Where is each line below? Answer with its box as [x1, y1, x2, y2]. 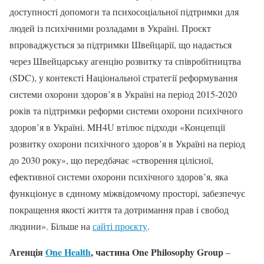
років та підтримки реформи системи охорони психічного [9, 104, 243, 117]
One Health [45, 245, 91, 259]
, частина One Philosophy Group [91, 245, 223, 259]
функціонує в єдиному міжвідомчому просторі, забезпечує [9, 186, 245, 199]
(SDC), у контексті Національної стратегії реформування [9, 71, 237, 84]
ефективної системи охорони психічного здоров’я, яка [9, 170, 228, 183]
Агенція [9, 245, 45, 259]
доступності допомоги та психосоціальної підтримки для [9, 5, 239, 18]
